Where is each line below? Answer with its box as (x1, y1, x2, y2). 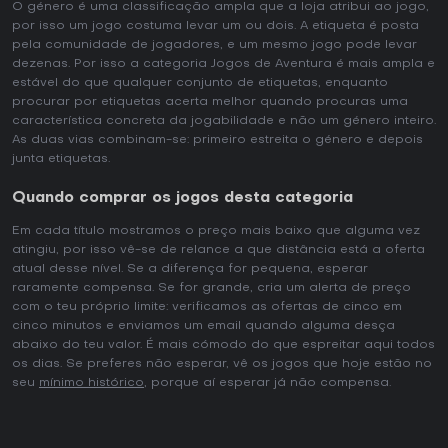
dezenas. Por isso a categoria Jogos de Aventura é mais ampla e (12, 58, 435, 70)
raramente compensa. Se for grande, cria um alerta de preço (12, 282, 411, 294)
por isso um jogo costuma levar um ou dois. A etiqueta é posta (12, 20, 419, 32)
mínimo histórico (39, 377, 144, 389)
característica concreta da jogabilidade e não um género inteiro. (12, 115, 436, 127)
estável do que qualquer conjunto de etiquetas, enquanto (12, 77, 388, 89)
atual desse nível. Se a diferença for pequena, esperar (12, 263, 368, 275)
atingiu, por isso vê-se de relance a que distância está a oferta (12, 244, 425, 256)
